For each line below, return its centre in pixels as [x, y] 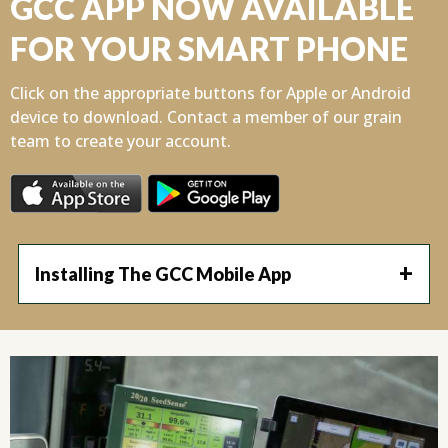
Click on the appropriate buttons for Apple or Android [210, 92]
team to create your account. [124, 140]
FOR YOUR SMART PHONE [209, 48]
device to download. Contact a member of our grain [206, 116]
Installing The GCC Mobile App [163, 274]
